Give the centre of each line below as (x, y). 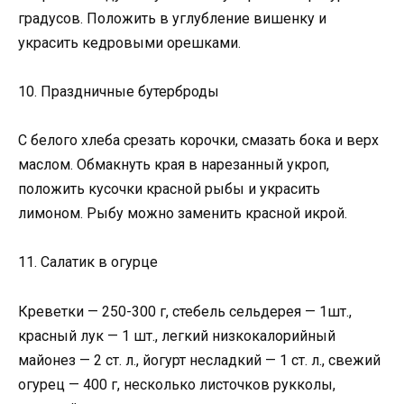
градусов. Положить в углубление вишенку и (172, 18)
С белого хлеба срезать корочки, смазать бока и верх (198, 141)
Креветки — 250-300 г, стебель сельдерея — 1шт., (185, 311)
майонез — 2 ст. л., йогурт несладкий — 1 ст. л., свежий (199, 360)
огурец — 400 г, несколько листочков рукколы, (177, 384)
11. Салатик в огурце (88, 262)
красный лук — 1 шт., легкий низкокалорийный (177, 335)
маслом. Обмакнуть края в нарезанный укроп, (174, 165)
